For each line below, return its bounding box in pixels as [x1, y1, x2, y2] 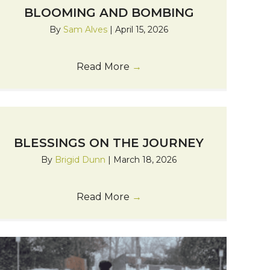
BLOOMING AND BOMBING [24, 5, 194, 20]
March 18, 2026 [113, 154, 177, 165]
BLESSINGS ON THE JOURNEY [14, 135, 204, 150]
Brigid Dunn [55, 154, 108, 165]
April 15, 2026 [115, 24, 169, 35]
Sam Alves [63, 24, 110, 35]
